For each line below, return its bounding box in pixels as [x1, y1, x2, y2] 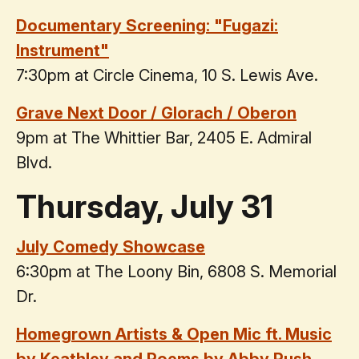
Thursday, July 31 [16, 187, 274, 227]
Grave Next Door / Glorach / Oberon [16, 103, 296, 123]
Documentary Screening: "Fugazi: [16, 16, 278, 36]
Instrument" [16, 41, 109, 61]
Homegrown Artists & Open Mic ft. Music [16, 325, 332, 345]
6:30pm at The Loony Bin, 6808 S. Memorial [16, 262, 337, 282]
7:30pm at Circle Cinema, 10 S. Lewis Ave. [16, 66, 318, 86]
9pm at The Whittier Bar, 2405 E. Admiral [16, 128, 312, 148]
